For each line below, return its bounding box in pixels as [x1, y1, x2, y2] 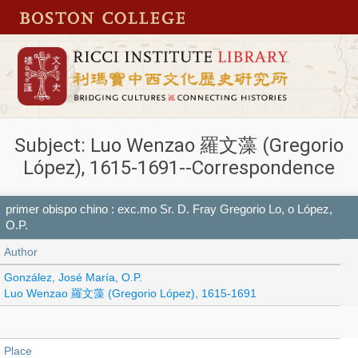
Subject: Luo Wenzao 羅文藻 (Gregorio [14, 134, 344, 157]
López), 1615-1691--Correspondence [23, 157, 335, 180]
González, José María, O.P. [4, 270, 142, 284]
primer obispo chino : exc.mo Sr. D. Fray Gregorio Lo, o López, [6, 201, 332, 216]
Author [4, 245, 38, 258]
